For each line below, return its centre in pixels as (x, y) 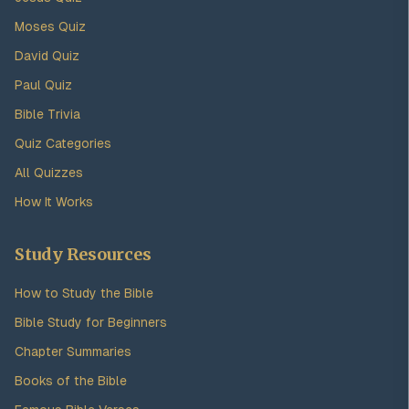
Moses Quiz (50, 26)
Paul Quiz (43, 85)
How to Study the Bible (84, 293)
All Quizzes (49, 173)
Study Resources (83, 254)
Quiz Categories (63, 143)
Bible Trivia (47, 114)
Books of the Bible (71, 381)
